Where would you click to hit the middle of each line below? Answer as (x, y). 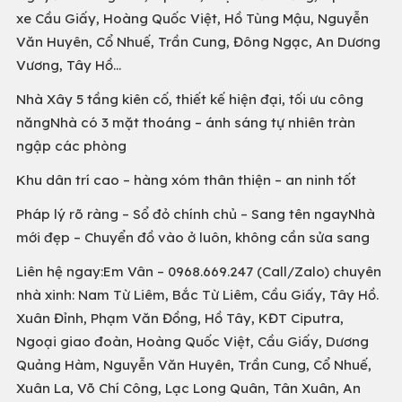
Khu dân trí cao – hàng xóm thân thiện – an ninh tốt (186, 180)
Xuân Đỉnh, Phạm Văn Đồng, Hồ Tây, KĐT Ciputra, (180, 318)
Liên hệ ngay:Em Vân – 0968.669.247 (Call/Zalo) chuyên (199, 271)
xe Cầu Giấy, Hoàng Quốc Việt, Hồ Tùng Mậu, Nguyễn (192, 18)
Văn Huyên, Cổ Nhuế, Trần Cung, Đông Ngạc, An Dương (198, 42)
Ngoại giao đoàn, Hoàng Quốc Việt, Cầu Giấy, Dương (192, 341)
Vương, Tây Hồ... (69, 65)
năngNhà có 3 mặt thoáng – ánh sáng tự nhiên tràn (186, 122)
